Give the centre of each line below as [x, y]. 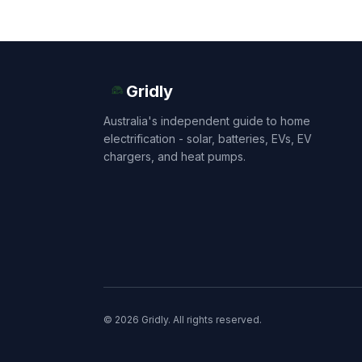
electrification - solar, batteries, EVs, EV [208, 139]
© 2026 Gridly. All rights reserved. [183, 320]
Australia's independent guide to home [207, 121]
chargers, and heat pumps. [175, 156]
